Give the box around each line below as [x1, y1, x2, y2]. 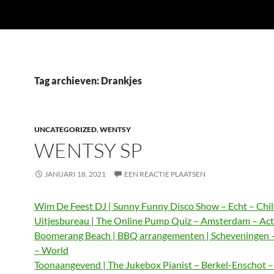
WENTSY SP [34, 138, 143, 163]
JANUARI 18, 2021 [45, 169, 106, 179]
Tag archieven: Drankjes [34, 75, 142, 86]
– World [34, 244, 68, 256]
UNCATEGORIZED [34, 125, 97, 134]
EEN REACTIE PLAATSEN [124, 169, 206, 179]
